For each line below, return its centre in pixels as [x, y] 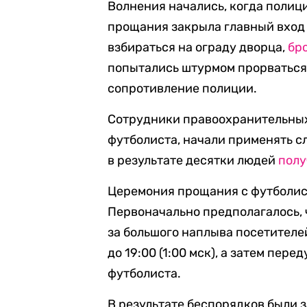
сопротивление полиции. [183, 88]
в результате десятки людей [193, 160]
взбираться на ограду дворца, [198, 47]
